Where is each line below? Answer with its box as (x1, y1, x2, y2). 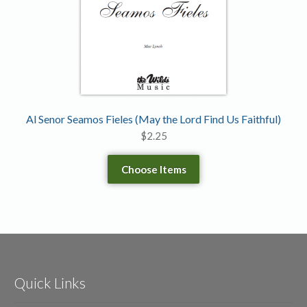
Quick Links (14, 274, 86, 293)
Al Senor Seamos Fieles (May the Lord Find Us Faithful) (26, 112, 281, 125)
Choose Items (121, 162, 186, 175)
